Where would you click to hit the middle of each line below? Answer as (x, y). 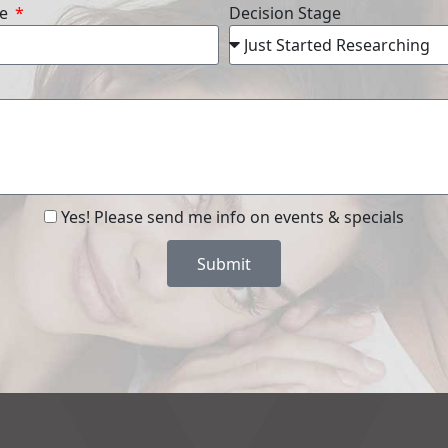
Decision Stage (285, 13)
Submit (224, 263)
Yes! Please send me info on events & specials (232, 217)
